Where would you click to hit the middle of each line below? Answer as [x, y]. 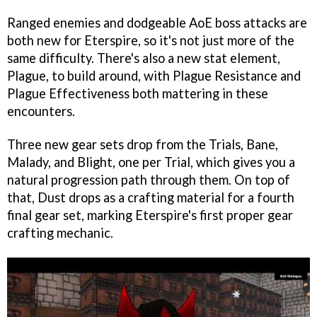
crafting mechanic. [62, 232]
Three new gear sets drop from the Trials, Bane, [143, 144]
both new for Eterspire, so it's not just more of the [151, 40]
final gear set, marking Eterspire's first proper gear [150, 215]
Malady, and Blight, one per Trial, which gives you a [151, 162]
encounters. [41, 111]
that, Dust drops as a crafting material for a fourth [151, 197]
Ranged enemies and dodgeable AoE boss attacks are [157, 22]
